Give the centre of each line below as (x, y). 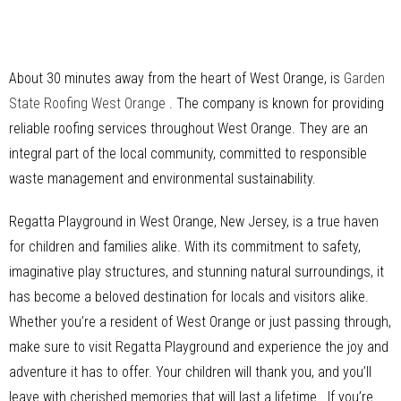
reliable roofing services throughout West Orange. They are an (188, 128)
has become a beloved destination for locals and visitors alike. (189, 296)
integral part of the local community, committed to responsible (188, 153)
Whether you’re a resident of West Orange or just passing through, (200, 321)
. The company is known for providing (277, 103)
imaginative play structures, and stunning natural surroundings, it (196, 271)
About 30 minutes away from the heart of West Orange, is (176, 78)
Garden (364, 78)
